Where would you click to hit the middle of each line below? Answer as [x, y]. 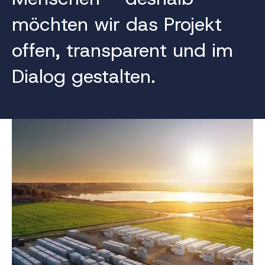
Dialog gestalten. [84, 76]
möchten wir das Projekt [117, 24]
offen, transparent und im [122, 50]
